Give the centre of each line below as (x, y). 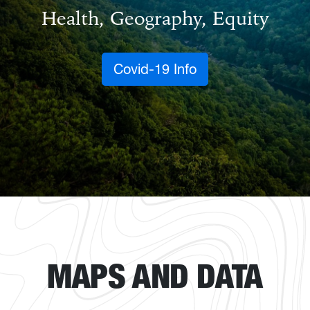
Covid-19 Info (155, 69)
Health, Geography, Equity (155, 19)
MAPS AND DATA (155, 276)
